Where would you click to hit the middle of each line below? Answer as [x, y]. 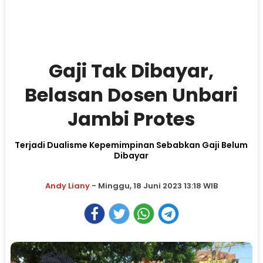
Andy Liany [67, 186]
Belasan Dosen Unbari [131, 95]
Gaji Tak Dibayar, [131, 71]
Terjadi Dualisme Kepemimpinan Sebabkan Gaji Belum [131, 145]
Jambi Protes [131, 119]
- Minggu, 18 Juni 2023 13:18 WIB [154, 186]
